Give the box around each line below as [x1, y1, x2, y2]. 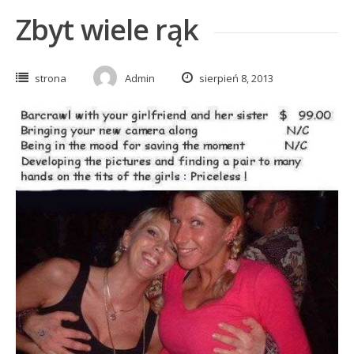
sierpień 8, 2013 [197, 71, 273, 85]
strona [35, 71, 66, 85]
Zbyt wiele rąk [16, 10, 199, 49]
